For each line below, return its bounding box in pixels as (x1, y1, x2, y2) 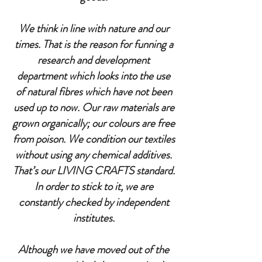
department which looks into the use (17, 68, 170, 84)
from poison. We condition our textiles (12, 131, 175, 147)
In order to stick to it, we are (34, 178, 153, 194)
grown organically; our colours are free (12, 115, 175, 131)
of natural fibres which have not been (15, 84, 172, 99)
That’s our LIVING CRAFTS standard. (12, 163, 175, 178)
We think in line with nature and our (18, 20, 169, 36)
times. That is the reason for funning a (14, 36, 173, 52)
